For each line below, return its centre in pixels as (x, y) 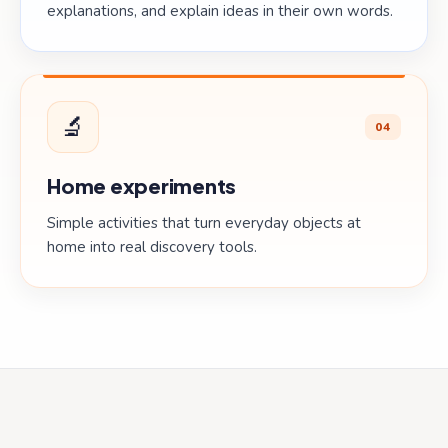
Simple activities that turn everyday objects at (204, 223)
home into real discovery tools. (152, 247)
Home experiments (141, 185)
